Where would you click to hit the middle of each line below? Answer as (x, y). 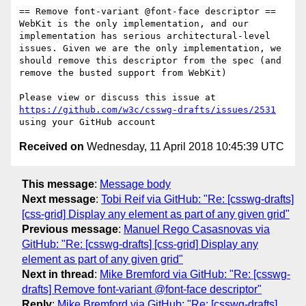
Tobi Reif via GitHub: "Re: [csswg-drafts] (197, 199)
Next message (59, 199)
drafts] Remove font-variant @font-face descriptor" (142, 289)
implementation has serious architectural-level (145, 36)
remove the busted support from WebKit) (123, 73)
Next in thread (58, 274)
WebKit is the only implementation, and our (134, 24)
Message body (135, 184)
